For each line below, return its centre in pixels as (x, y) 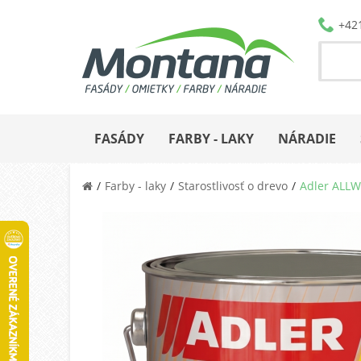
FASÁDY (119, 138)
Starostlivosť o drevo (233, 185)
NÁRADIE (307, 138)
